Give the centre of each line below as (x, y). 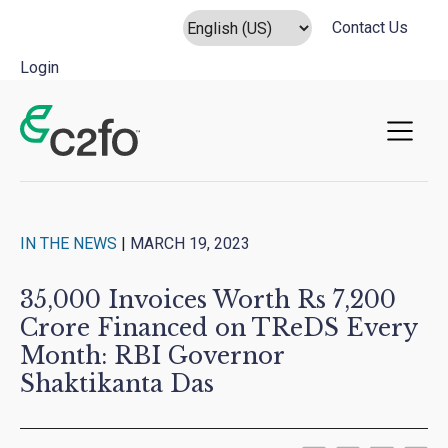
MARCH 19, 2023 (190, 244)
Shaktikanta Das (117, 384)
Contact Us (370, 27)
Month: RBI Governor (152, 356)
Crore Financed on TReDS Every (218, 328)
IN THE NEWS (68, 244)
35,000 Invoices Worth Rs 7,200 (208, 300)
